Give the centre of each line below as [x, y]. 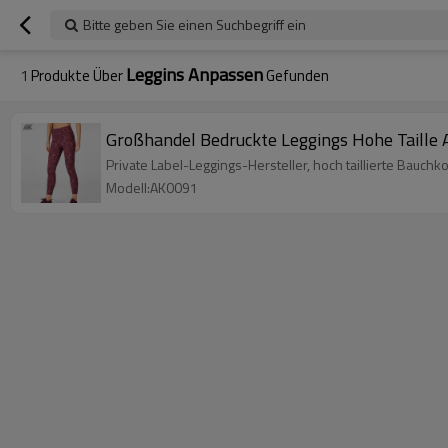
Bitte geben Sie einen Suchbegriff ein [194, 24]
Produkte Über [77, 75]
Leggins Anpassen [194, 74]
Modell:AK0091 [152, 187]
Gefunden [296, 75]
